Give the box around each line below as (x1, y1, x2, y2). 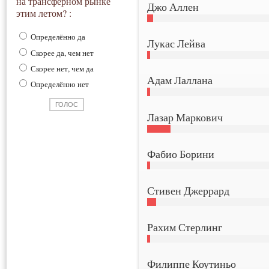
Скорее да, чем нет (29, 47, 94, 58)
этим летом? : (16, 7, 71, 20)
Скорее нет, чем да (29, 62, 94, 74)
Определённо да (29, 31, 85, 43)
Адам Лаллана (147, 73, 213, 88)
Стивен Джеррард (147, 183, 230, 198)
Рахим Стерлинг (147, 219, 223, 234)
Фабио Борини (147, 146, 215, 161)
